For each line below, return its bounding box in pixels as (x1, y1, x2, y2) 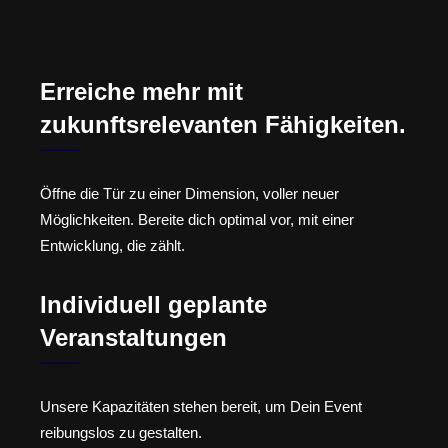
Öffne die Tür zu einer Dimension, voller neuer (40, 185, 339, 203)
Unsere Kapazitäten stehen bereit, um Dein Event (40, 397, 362, 415)
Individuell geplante (40, 290, 267, 318)
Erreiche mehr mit (40, 78, 243, 106)
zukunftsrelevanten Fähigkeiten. (40, 111, 406, 139)
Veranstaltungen (40, 323, 227, 351)
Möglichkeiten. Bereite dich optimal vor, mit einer (40, 211, 354, 229)
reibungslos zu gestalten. (40, 423, 202, 441)
